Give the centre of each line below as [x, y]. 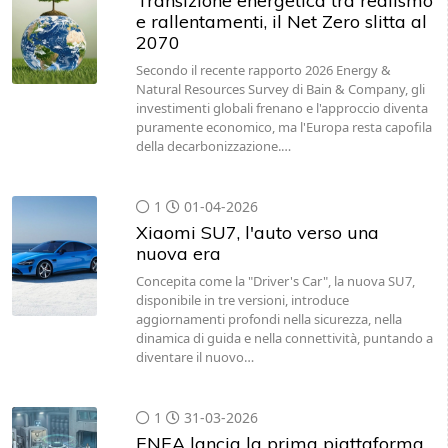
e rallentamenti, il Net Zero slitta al [281, 21]
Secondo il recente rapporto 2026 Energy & [263, 70]
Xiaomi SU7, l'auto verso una [257, 232]
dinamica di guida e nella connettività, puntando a [284, 338]
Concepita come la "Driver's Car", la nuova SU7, [275, 281]
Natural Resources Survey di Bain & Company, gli [280, 89]
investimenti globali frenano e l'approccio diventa [281, 108]
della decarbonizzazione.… [213, 146]
